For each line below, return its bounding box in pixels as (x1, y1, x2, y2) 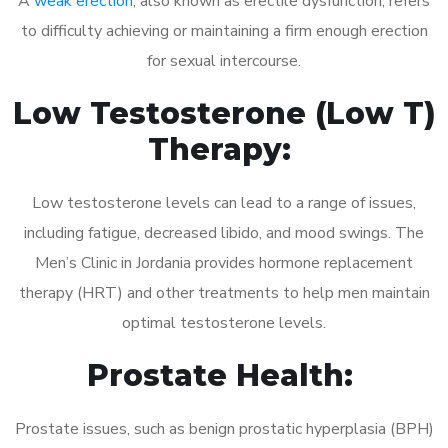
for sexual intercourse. (147, 49, 301, 72)
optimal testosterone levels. (122, 311, 326, 334)
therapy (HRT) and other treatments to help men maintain (18, 281, 430, 304)
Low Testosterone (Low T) (12, 94, 436, 132)
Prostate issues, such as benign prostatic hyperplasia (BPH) (14, 417, 434, 440)
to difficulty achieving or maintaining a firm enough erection (20, 19, 428, 42)
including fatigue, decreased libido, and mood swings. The (24, 221, 424, 244)
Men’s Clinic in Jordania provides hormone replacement (35, 251, 413, 274)
